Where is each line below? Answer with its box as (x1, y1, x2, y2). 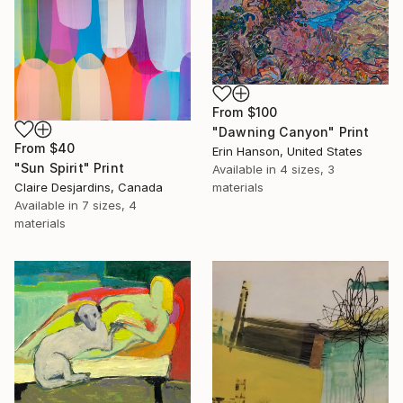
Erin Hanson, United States (212, 144, 363, 159)
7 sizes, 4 (82, 197, 137, 212)
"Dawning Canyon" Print (212, 124, 370, 140)
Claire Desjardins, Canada (14, 179, 163, 194)
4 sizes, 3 (280, 162, 335, 177)
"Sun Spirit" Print (14, 159, 124, 175)
